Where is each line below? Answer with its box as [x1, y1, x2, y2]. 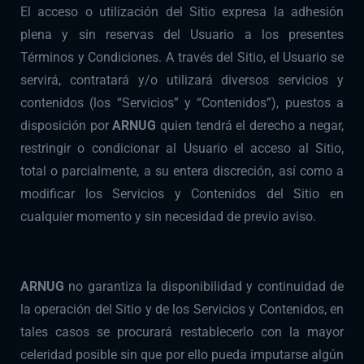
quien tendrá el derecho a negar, [159, 118, 344, 134]
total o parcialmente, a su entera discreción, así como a [20, 163, 344, 180]
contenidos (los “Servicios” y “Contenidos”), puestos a [20, 95, 344, 111]
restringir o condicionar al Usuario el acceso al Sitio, [20, 141, 344, 157]
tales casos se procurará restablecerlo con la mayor [20, 324, 344, 340]
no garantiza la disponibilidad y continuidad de [68, 279, 344, 295]
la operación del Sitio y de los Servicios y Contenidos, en [20, 301, 344, 318]
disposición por [20, 118, 113, 134]
